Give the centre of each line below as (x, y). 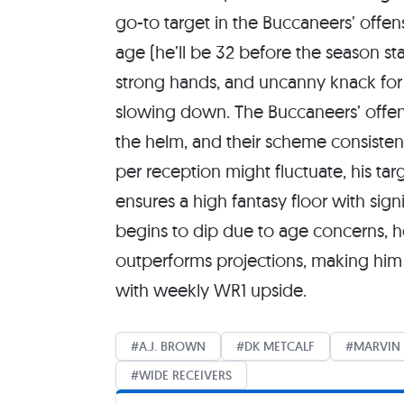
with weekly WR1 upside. (211, 290)
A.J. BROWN (172, 347)
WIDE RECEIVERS (185, 376)
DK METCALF (280, 347)
